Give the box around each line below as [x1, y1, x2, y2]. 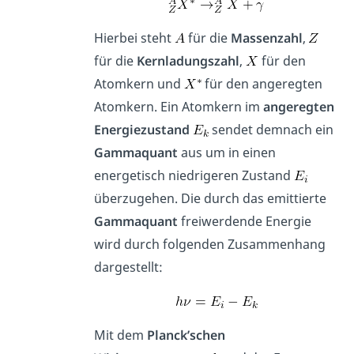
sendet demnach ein [209, 120, 334, 138]
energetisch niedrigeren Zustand [94, 166, 295, 184]
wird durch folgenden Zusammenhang [94, 235, 326, 253]
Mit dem [94, 326, 148, 344]
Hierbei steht [94, 28, 175, 47]
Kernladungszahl [137, 51, 240, 70]
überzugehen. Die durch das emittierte [94, 189, 327, 207]
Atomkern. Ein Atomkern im [94, 97, 264, 115]
